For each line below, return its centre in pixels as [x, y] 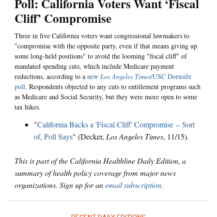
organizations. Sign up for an [60, 185]
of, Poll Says [53, 136]
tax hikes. [28, 107]
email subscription [133, 185]
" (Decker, [89, 136]
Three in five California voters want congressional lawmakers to [102, 36]
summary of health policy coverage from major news [95, 172]
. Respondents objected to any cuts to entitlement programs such [113, 87]
